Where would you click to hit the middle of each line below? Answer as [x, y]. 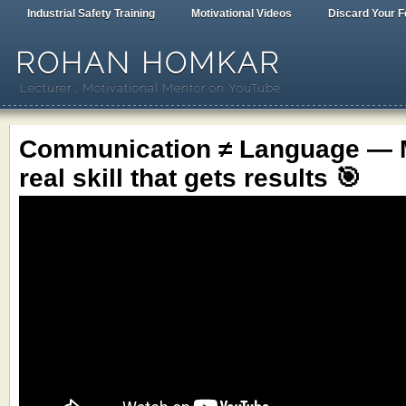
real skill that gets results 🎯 [190, 178]
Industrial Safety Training [91, 14]
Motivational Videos [242, 14]
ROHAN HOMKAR [148, 63]
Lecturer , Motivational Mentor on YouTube [150, 88]
